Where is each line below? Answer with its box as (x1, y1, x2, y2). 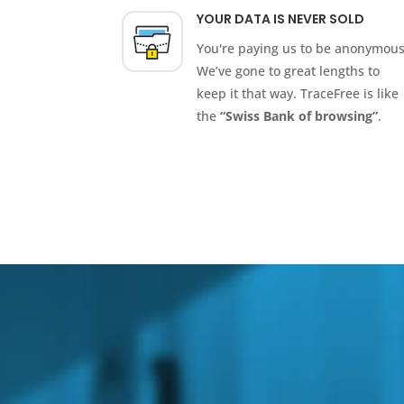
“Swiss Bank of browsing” (219, 107, 378, 125)
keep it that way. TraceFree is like (196, 85, 399, 103)
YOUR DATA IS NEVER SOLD (196, 10, 364, 29)
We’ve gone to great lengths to (196, 62, 380, 80)
